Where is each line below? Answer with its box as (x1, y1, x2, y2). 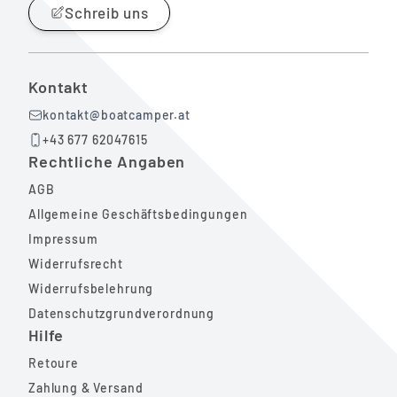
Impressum (28, 230, 98, 246)
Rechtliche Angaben (28, 151, 186, 171)
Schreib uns (65, 3, 149, 21)
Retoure (28, 354, 79, 370)
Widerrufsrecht (28, 255, 123, 271)
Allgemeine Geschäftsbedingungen (28, 206, 248, 222)
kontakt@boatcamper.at (43, 106, 191, 122)
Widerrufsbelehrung (28, 280, 154, 296)
